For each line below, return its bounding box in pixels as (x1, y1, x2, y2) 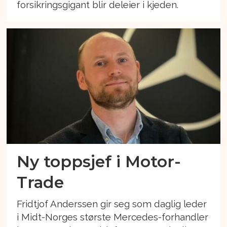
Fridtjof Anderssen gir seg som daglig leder (17, 198, 207, 209)
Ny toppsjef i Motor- (17, 151, 181, 171)
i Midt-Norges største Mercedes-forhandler (17, 211, 209, 222)
